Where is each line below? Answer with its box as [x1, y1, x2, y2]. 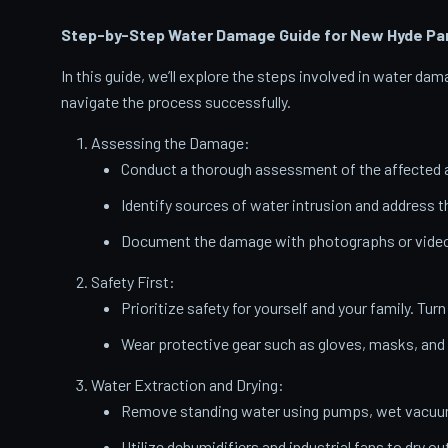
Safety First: [90, 272, 175, 292]
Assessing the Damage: [90, 133, 250, 153]
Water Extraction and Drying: [90, 375, 284, 395]
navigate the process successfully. [60, 92, 291, 112]
